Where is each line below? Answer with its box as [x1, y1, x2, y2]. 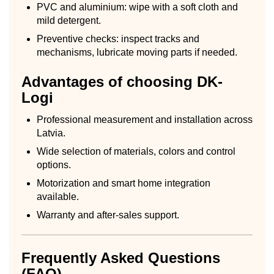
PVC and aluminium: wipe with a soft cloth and [37, 1, 238, 12]
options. [37, 159, 71, 170]
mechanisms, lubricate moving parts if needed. [37, 46, 237, 57]
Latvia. [37, 127, 65, 138]
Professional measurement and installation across [37, 114, 253, 125]
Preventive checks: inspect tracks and [37, 33, 199, 44]
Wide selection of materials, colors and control [37, 146, 235, 157]
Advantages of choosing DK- [21, 73, 223, 90]
